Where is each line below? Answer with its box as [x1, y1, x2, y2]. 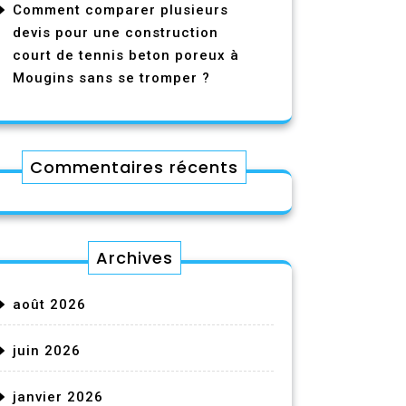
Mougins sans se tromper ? [13, 70, 210, 86]
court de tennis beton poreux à [13, 47, 239, 63]
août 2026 [13, 296, 86, 313]
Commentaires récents [30, 156, 238, 179]
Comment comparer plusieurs [13, 2, 228, 18]
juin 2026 [13, 343, 81, 359]
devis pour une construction [13, 24, 218, 41]
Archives [95, 246, 173, 269]
